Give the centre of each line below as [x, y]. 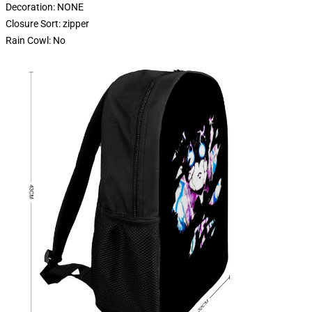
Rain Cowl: [29, 40]
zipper [76, 24]
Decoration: [31, 7]
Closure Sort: [34, 24]
